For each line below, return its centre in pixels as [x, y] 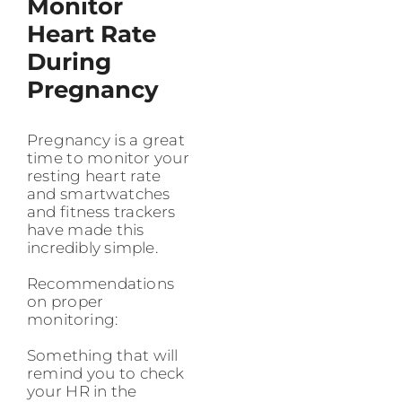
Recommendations [100, 284]
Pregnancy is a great [106, 140]
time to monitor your [108, 158]
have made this [86, 230]
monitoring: [73, 320]
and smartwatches [99, 194]
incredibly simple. [92, 248]
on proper [66, 302]
